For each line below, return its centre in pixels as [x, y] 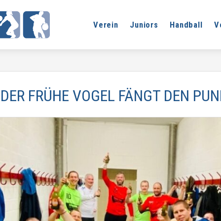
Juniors [144, 25]
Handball [186, 25]
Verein [106, 25]
